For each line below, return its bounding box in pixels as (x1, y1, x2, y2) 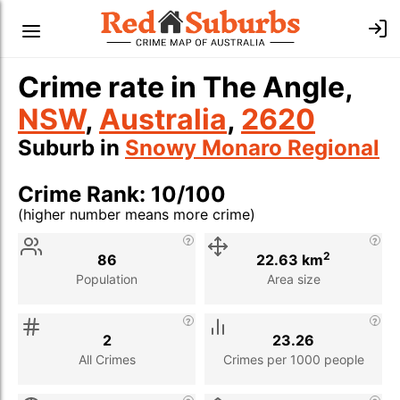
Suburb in (18, 135, 125, 161)
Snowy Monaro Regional (125, 135, 379, 161)
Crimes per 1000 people (222, 351, 364, 367)
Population (76, 271, 137, 287)
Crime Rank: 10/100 (18, 181, 226, 207)
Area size (266, 271, 321, 287)
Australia (99, 102, 227, 137)
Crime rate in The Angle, (18, 70, 353, 104)
